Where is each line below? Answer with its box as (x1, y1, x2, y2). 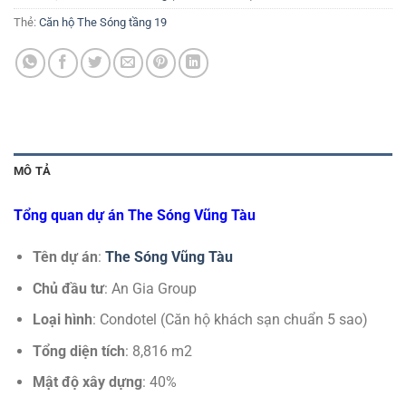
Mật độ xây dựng (32, 373, 142, 391)
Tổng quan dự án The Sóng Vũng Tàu (14, 207, 256, 225)
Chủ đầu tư (32, 279, 104, 297)
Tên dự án (32, 248, 98, 266)
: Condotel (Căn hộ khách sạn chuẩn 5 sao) (92, 311, 368, 329)
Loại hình (32, 311, 92, 329)
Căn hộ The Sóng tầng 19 (39, 15, 167, 30)
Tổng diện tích (32, 342, 125, 360)
